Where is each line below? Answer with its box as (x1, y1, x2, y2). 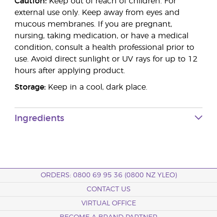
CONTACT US (86, 186, 131, 193)
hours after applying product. (15, 67, 125, 75)
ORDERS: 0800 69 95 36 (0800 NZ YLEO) (40, 172, 177, 179)
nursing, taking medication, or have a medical (15, 32, 188, 40)
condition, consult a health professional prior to (15, 44, 194, 51)
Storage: (15, 83, 46, 91)
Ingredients (15, 114, 64, 123)
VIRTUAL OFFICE (81, 200, 136, 207)
